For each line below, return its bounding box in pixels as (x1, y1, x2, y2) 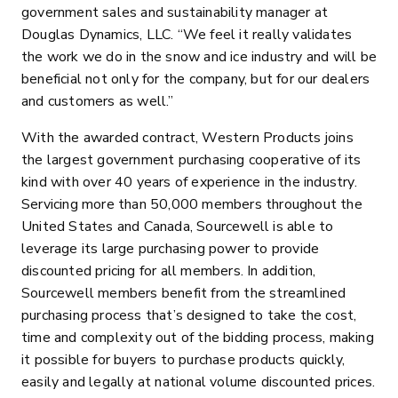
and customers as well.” (21, 92, 174, 111)
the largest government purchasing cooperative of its (21, 150, 362, 170)
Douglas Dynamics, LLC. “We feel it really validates (21, 25, 353, 44)
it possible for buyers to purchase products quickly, (21, 350, 346, 370)
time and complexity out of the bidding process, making (21, 328, 374, 347)
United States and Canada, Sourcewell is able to (21, 217, 334, 236)
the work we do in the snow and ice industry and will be (21, 47, 378, 67)
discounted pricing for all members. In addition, (21, 261, 316, 281)
